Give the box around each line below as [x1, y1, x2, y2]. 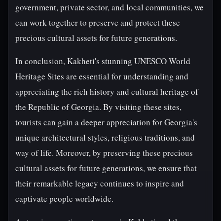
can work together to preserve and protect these [15, 17, 180, 28]
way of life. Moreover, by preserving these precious [15, 147, 193, 158]
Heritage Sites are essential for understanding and [15, 71, 188, 82]
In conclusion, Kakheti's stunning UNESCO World [15, 55, 190, 67]
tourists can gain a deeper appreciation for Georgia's [15, 116, 197, 128]
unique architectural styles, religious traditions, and [15, 132, 195, 143]
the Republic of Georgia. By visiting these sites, [15, 101, 182, 112]
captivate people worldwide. [15, 193, 113, 204]
